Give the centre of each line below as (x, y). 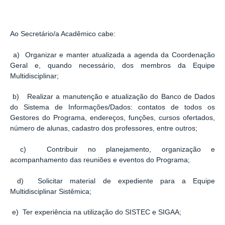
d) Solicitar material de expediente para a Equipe (113, 181)
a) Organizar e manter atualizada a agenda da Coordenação (113, 55)
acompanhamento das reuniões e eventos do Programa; (100, 160)
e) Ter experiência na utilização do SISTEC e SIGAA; (96, 212)
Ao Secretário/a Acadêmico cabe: (63, 34)
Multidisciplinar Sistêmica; (51, 191)
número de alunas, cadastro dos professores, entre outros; (104, 129)
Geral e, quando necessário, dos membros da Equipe (113, 65)
